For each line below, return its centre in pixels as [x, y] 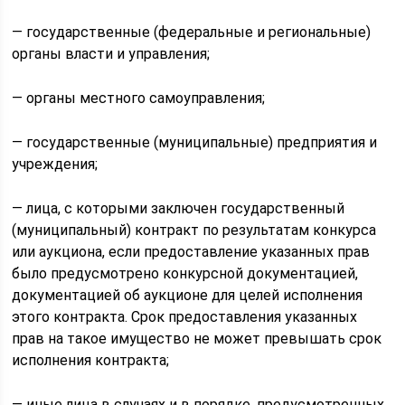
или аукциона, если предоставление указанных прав [191, 252]
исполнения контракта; [91, 360]
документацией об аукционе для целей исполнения [188, 295]
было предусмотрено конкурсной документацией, [185, 273]
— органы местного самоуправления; [139, 98]
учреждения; [55, 164]
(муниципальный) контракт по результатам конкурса [194, 230]
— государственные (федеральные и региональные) [192, 32]
